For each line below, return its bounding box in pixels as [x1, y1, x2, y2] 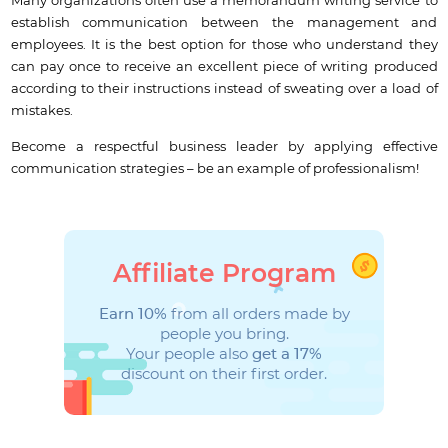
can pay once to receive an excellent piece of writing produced [10, 60, 438, 75]
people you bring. [159, 326, 289, 342]
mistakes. [10, 104, 73, 119]
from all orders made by [166, 306, 350, 322]
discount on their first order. [121, 366, 327, 382]
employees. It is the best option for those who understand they [10, 38, 438, 53]
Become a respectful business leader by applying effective [10, 139, 438, 154]
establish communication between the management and [10, 16, 438, 31]
